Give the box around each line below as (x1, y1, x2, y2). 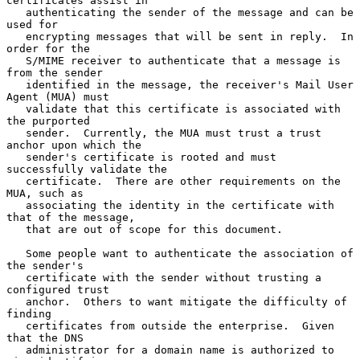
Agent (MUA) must (6, 90, 109, 103)
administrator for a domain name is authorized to (6, 343, 26, 356)
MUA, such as (6, 186, 84, 199)
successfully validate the (6, 162, 167, 175)
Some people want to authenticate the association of (6, 247, 26, 260)
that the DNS (6, 331, 84, 344)
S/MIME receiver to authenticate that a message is (6, 54, 26, 67)
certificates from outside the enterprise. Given (6, 319, 26, 332)
